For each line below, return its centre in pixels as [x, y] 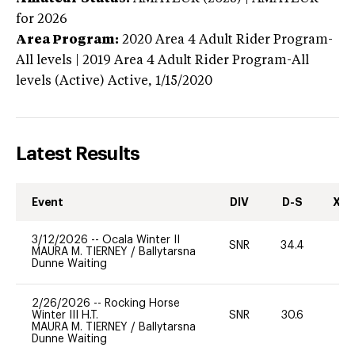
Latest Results [78, 153]
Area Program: [67, 40]
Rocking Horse [142, 303]
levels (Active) [60, 81]
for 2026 [42, 19]
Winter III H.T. [65, 315]
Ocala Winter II [141, 240]
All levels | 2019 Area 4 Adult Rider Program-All [162, 61]
